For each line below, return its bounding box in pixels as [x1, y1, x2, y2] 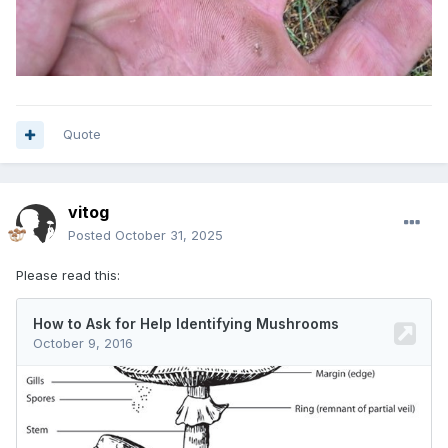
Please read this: [16, 267, 124, 284]
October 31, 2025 [115, 227, 223, 244]
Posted [68, 227, 115, 244]
